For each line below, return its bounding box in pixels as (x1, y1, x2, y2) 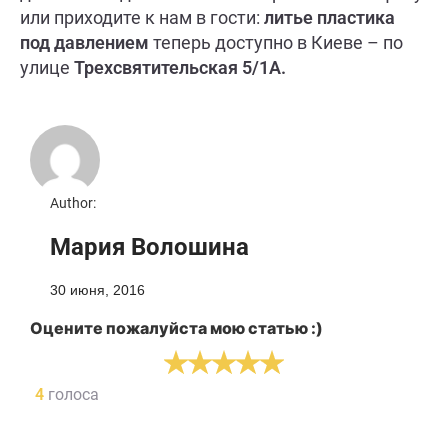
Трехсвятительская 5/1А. (70, 57, 286, 79)
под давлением (20, 32, 149, 54)
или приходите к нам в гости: (20, 7, 264, 29)
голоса (44, 384, 99, 404)
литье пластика (264, 7, 395, 29)
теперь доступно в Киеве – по (149, 32, 403, 54)
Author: (50, 194, 96, 211)
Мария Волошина (50, 232, 249, 261)
